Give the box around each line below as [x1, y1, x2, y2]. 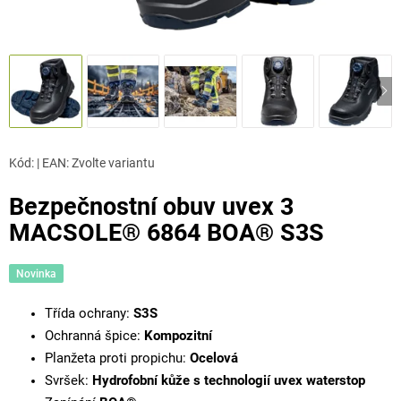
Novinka [16, 266, 56, 280]
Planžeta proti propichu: [45, 350, 190, 366]
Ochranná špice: [45, 328, 144, 344]
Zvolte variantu [72, 155, 155, 170]
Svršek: [45, 372, 92, 388]
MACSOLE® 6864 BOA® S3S [9, 218, 324, 247]
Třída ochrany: [45, 305, 133, 321]
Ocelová [190, 350, 238, 366]
